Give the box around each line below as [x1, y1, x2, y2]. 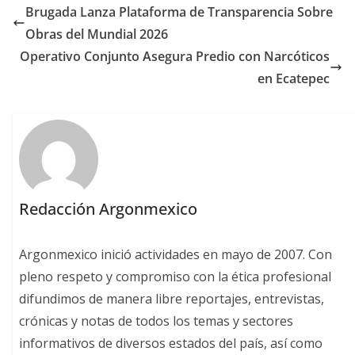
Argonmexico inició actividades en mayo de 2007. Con [19, 246, 333, 264]
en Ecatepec [258, 69, 330, 87]
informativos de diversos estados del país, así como [19, 334, 323, 353]
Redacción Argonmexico [19, 198, 198, 220]
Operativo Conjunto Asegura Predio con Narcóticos [20, 47, 330, 65]
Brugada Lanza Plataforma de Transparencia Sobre [25, 2, 333, 21]
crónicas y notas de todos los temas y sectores [19, 312, 294, 330]
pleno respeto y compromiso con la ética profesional [19, 268, 332, 286]
